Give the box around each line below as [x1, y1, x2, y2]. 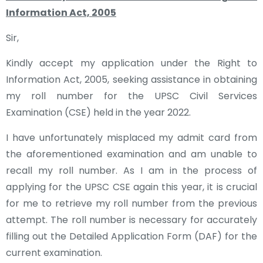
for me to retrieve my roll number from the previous [6, 197, 257, 210]
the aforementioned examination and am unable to [6, 147, 257, 161]
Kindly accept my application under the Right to [6, 56, 257, 70]
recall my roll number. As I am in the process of [6, 164, 257, 177]
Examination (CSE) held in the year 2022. [6, 106, 191, 119]
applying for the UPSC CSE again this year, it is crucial [6, 180, 257, 194]
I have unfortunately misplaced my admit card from [6, 131, 257, 144]
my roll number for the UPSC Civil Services [6, 89, 257, 103]
